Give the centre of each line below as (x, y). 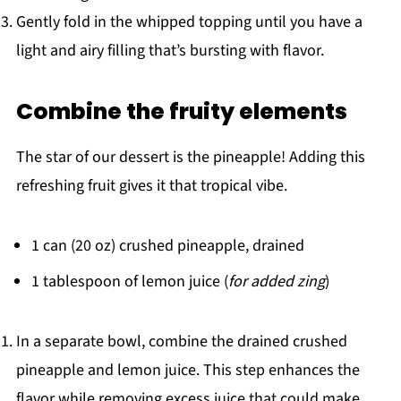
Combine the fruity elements (181, 112)
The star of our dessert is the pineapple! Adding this (190, 158)
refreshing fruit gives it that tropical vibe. (151, 186)
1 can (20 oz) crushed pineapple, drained (167, 246)
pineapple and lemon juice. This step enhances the (188, 371)
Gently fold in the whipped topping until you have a (189, 22)
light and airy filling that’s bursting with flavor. (170, 51)
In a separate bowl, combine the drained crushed (181, 342)
